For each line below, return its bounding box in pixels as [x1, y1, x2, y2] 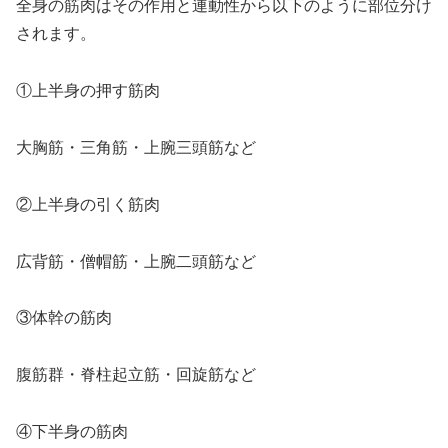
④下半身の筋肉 [16, 423, 128, 441]
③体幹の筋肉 [16, 309, 112, 327]
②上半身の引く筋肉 [16, 195, 160, 213]
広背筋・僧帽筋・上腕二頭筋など [16, 252, 256, 270]
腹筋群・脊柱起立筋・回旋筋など [16, 366, 256, 384]
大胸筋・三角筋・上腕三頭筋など [16, 139, 256, 157]
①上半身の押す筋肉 [16, 82, 160, 100]
